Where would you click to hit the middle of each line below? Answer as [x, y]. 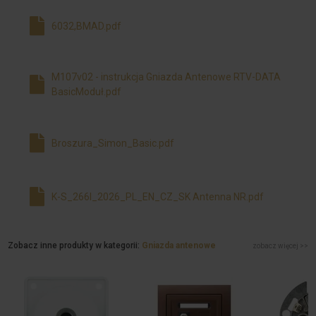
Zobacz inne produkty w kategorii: [75, 246]
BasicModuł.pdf [87, 92]
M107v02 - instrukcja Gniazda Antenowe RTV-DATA [166, 77]
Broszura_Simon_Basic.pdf [113, 143]
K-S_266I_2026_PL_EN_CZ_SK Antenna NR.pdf [158, 196]
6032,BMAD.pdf [87, 26]
